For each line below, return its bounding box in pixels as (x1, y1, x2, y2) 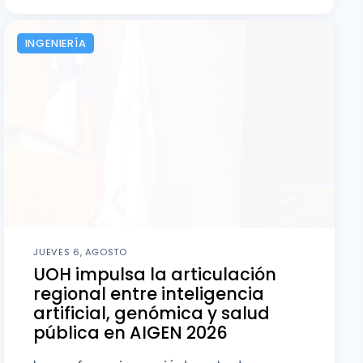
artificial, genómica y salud (33, 301, 271, 326)
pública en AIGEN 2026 (33, 321, 228, 345)
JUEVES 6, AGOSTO (33, 245, 127, 258)
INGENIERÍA (24, 36, 87, 51)
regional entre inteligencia (33, 282, 265, 306)
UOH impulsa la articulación (33, 263, 277, 287)
